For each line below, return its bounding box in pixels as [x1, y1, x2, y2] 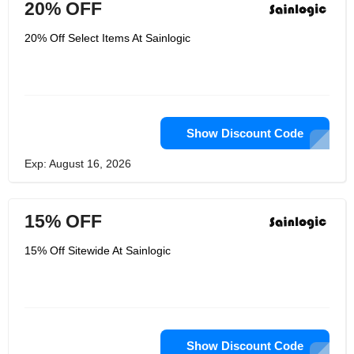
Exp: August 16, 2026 [24, 157, 131, 170]
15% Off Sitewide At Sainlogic [24, 244, 171, 257]
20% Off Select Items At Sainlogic [24, 32, 190, 44]
